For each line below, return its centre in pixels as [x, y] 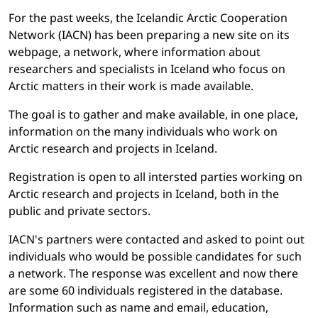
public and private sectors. [79, 211]
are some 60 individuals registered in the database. [146, 291]
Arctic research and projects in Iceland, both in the [144, 194]
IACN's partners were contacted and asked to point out [157, 240]
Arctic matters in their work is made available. [131, 86]
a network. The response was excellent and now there [153, 274]
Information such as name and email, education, [138, 308]
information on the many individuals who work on [143, 132]
